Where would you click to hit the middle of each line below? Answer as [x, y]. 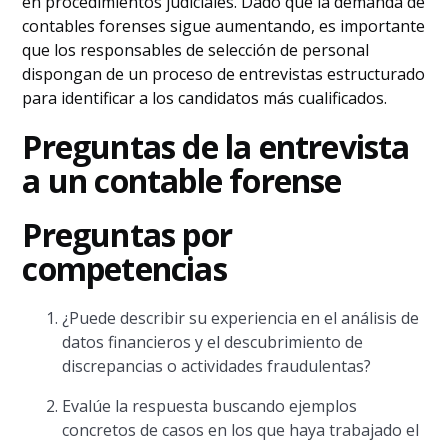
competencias [124, 268]
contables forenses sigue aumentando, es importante [224, 26]
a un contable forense [182, 180]
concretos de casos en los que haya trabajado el [241, 430]
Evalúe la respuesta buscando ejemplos [210, 406]
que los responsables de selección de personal [196, 50]
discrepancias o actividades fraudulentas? [217, 366]
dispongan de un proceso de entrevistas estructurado [224, 74]
